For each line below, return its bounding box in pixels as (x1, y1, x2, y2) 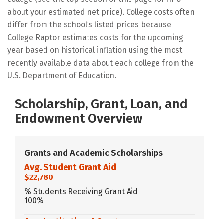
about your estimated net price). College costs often (7, 7, 195, 17)
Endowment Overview (15, 110, 142, 126)
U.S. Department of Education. (7, 70, 116, 80)
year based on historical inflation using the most (7, 45, 182, 55)
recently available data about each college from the (7, 58, 194, 67)
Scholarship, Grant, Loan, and (15, 96, 188, 111)
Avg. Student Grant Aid (24, 161, 116, 173)
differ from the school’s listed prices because (7, 20, 171, 29)
